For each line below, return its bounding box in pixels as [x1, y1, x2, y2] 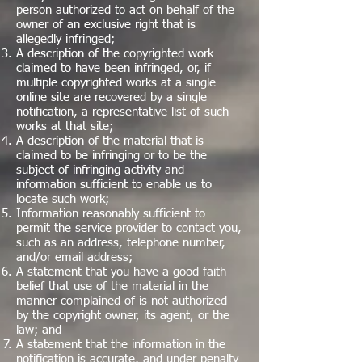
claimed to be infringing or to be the [16, 149, 207, 162]
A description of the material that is [16, 135, 204, 147]
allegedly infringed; [16, 33, 115, 45]
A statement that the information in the [16, 339, 225, 351]
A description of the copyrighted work [16, 48, 213, 60]
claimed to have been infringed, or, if [16, 62, 211, 74]
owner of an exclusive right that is [16, 19, 196, 31]
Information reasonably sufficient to [16, 208, 205, 220]
